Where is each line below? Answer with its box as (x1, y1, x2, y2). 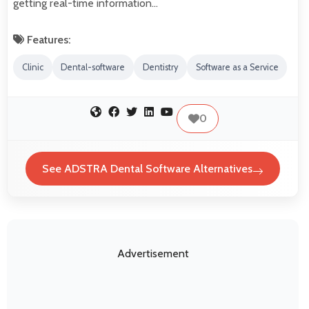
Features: (24, 33, 71, 47)
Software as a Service (195, 62, 279, 73)
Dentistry (142, 62, 178, 73)
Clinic (21, 62, 43, 73)
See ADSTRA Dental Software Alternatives (42, 162, 252, 176)
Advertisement (117, 247, 189, 261)
